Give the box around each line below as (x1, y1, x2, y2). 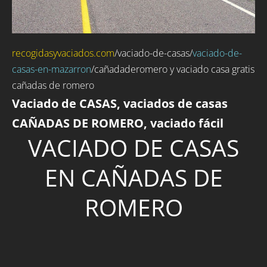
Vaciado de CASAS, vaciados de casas (12, 95, 228, 112)
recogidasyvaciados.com (12, 46, 114, 60)
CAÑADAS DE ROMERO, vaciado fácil (12, 115, 223, 132)
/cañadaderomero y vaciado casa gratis (91, 63, 254, 76)
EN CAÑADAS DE (44, 162, 223, 194)
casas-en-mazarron (12, 63, 91, 76)
